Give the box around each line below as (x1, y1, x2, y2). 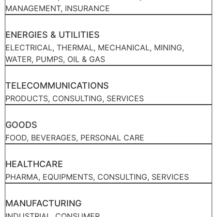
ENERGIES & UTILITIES (5, 29, 100, 40)
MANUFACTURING (5, 198, 81, 208)
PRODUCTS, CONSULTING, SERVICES (5, 93, 144, 103)
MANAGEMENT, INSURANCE (5, 3, 110, 13)
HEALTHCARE (5, 158, 63, 169)
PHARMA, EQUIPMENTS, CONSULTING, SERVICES (5, 171, 189, 182)
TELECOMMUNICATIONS (5, 80, 109, 91)
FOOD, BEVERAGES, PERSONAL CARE (5, 132, 144, 142)
